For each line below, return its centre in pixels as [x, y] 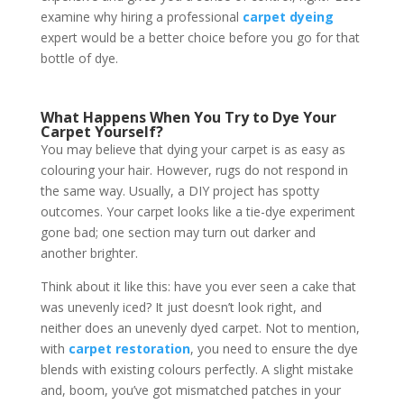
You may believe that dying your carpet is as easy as [193, 150]
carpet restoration [129, 349]
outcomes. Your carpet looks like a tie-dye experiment [197, 212]
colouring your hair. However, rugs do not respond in [194, 170]
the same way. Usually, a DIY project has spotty [179, 191]
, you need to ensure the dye [274, 349]
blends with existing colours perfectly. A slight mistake [197, 370]
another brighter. [89, 253]
